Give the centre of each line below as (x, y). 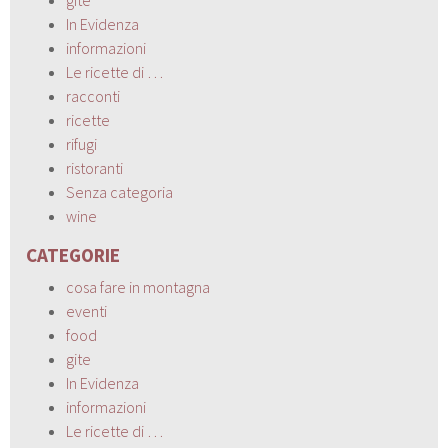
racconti (93, 95)
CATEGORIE (73, 254)
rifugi (82, 143)
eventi (87, 310)
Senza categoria (120, 191)
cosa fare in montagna (138, 286)
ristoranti (95, 167)
